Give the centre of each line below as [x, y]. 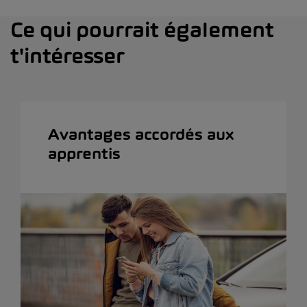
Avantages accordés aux [141, 134]
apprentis [84, 153]
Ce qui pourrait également [142, 29]
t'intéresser [67, 55]
